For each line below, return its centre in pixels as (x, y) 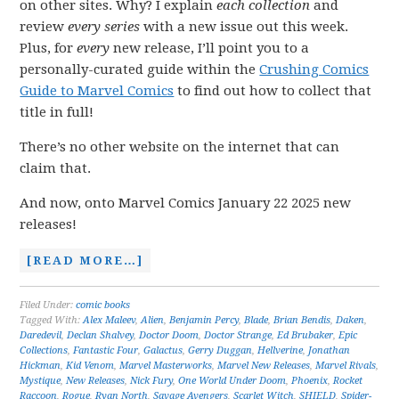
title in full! (57, 112)
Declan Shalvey (101, 335)
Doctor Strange (238, 335)
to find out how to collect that (273, 91)
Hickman (41, 366)
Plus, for (49, 48)
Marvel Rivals (346, 366)
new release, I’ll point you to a (210, 48)
